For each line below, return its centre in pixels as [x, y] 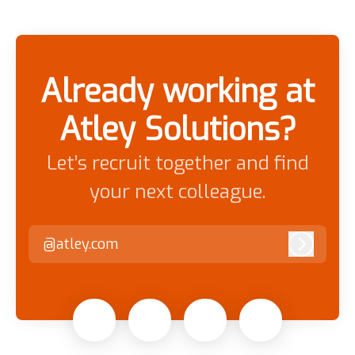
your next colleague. [177, 192]
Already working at [177, 92]
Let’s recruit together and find [177, 164]
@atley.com [80, 244]
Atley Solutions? [177, 130]
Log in [320, 251]
